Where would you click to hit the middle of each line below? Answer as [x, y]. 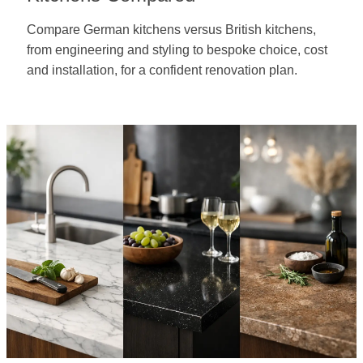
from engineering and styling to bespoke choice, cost [177, 50]
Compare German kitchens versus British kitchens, [171, 30]
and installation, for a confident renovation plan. [162, 70]
